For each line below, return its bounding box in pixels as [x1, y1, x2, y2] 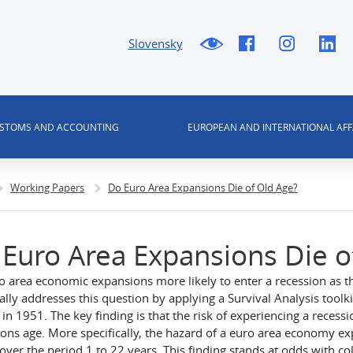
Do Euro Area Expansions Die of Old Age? [108, 180, 298, 195]
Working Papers [10, 180, 84, 195]
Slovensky [128, 35, 183, 51]
